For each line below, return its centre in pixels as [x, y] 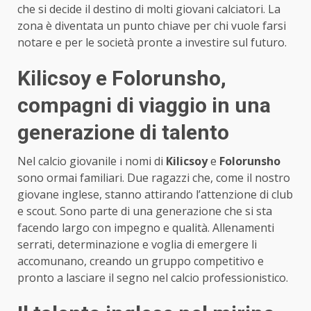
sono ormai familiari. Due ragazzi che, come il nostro [154, 177]
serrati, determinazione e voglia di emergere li [137, 244]
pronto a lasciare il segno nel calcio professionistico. [153, 277]
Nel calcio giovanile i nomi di [92, 161]
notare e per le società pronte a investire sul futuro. [152, 42]
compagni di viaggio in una [144, 105]
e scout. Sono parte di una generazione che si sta [145, 211]
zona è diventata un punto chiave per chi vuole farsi [152, 25]
